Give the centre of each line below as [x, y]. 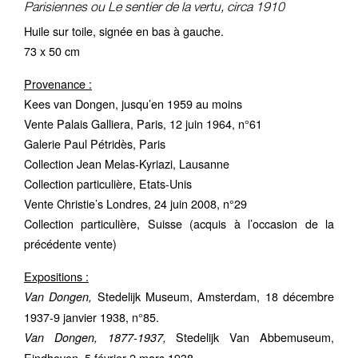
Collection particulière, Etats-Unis [108, 184]
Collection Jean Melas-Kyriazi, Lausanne [127, 164]
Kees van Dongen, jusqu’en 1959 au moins [133, 104]
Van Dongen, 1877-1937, [95, 338]
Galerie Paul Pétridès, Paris [95, 144]
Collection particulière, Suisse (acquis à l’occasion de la [179, 224]
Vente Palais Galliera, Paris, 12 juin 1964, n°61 [143, 124]
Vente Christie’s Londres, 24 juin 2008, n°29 [135, 204]
